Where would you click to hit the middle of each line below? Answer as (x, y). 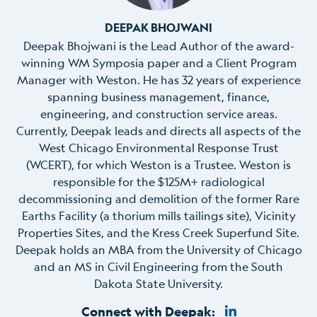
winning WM (55, 62)
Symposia (120, 62)
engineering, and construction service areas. (158, 113)
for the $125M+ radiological (191, 181)
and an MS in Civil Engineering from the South (158, 266)
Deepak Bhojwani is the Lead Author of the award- (158, 45)
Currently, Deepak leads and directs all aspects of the (158, 130)
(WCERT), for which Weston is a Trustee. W (138, 164)
